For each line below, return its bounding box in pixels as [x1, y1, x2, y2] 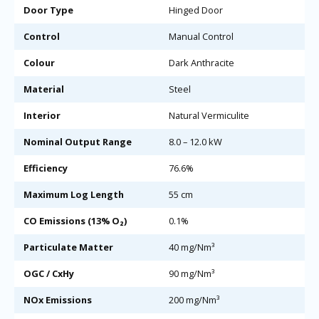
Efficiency [23, 161, 68, 174]
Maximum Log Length [23, 187, 124, 201]
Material [23, 82, 64, 95]
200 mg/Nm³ [168, 293, 219, 306]
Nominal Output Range [23, 135, 132, 148]
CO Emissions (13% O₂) [23, 214, 127, 227]
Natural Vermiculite [168, 108, 249, 122]
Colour [23, 56, 55, 69]
